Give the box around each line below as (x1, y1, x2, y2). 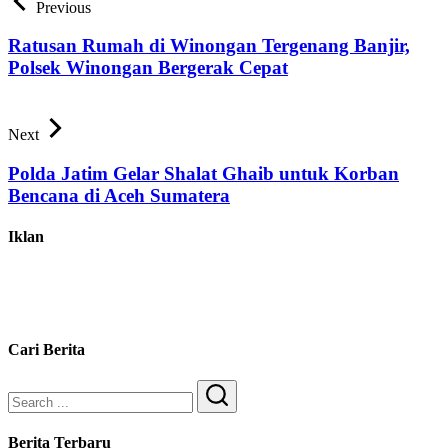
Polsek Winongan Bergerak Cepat (8, 57, 288, 79)
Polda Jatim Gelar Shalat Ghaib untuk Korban (8, 162, 399, 184)
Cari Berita (8, 340, 85, 358)
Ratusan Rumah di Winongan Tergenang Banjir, (8, 35, 410, 57)
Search (216, 408, 257, 424)
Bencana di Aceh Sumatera (8, 184, 230, 206)
